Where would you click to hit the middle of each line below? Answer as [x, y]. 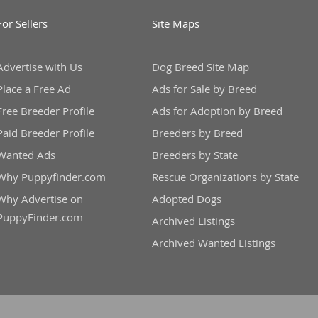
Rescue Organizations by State [225, 177]
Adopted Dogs [186, 199]
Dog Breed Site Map [200, 67]
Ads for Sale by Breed [204, 89]
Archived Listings [193, 221]
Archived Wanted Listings [213, 243]
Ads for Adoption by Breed [217, 111]
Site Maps [175, 24]
